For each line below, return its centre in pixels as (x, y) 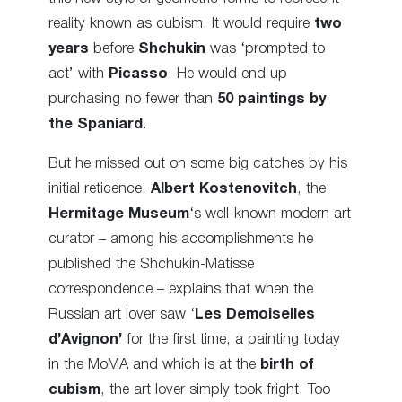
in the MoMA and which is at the (154, 365)
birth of (287, 365)
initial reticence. (100, 189)
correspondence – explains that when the (181, 290)
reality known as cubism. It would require (181, 23)
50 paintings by (271, 99)
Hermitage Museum (119, 214)
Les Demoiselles (255, 315)
